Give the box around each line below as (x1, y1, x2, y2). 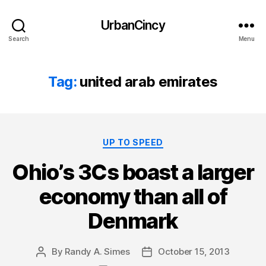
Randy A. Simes (65, 245, 130, 257)
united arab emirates (80, 73, 218, 90)
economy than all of (39, 183, 227, 210)
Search (8, 34, 29, 42)
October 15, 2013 (157, 245, 230, 257)
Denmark (88, 207, 178, 234)
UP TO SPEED (103, 137, 163, 147)
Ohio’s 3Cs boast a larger (12, 159, 254, 185)
